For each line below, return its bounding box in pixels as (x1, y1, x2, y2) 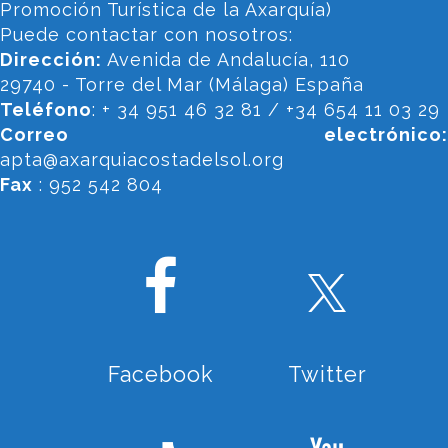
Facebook (108, 361, 214, 387)
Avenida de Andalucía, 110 (102, 48, 350, 70)
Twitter (287, 361, 367, 387)
